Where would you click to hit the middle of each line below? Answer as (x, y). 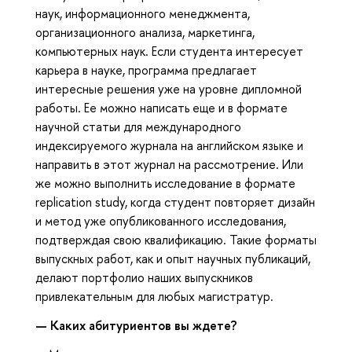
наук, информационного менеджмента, (143, 14)
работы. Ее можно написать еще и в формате (161, 108)
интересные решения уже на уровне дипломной (169, 89)
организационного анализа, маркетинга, (145, 33)
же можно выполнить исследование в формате (165, 183)
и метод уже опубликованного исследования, (161, 221)
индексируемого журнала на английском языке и (169, 146)
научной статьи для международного (138, 127)
